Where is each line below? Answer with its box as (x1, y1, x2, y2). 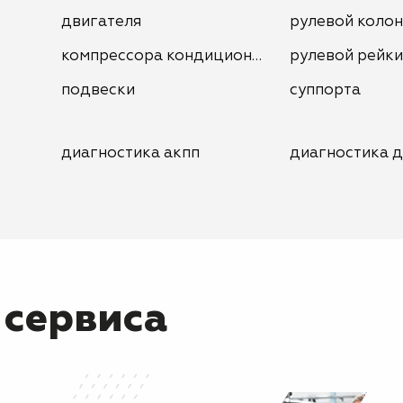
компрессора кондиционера (60, 49, 280, 64)
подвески (60, 83, 135, 98)
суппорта (289, 83, 361, 98)
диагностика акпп (60, 146, 200, 161)
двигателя (60, 14, 141, 30)
